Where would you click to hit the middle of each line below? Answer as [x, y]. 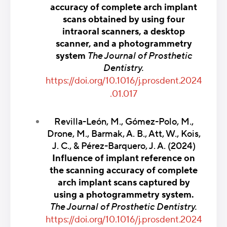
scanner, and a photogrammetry [124, 44]
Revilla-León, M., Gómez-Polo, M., [124, 122]
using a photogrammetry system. [124, 195]
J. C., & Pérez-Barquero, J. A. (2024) [124, 146]
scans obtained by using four [124, 19]
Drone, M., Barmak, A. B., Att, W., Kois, [124, 134]
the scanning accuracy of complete [124, 171]
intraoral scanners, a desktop [124, 31]
